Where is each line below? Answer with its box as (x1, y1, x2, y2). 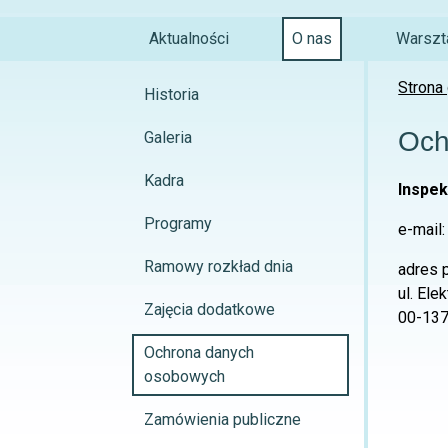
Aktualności (148, 29, 229, 48)
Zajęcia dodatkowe (144, 300, 275, 319)
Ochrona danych (144, 343, 254, 362)
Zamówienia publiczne (144, 410, 301, 429)
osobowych (144, 367, 225, 386)
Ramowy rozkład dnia (144, 257, 293, 276)
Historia (144, 85, 199, 104)
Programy (144, 214, 212, 233)
